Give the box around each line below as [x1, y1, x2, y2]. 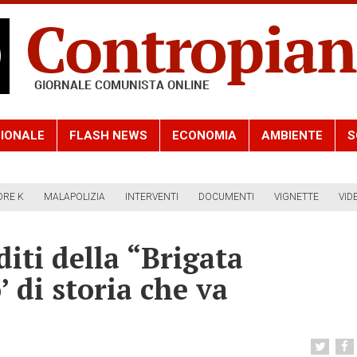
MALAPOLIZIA [44, 191, 105, 203]
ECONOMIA [172, 128, 237, 143]
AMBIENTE [261, 128, 323, 143]
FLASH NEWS [69, 128, 147, 143]
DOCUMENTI [198, 191, 254, 203]
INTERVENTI [125, 191, 178, 203]
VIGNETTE [274, 191, 319, 203]
